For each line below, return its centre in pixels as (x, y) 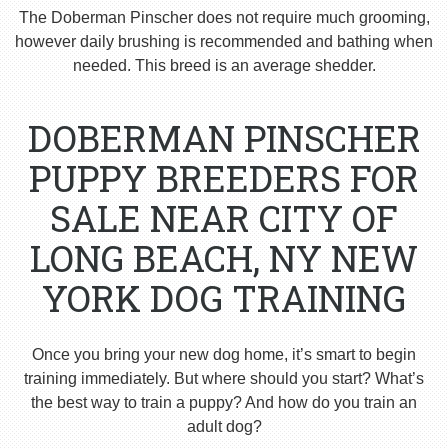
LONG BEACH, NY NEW (224, 258)
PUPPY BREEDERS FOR (224, 178)
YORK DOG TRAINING (224, 298)
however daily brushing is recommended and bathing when (224, 42)
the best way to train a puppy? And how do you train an (224, 403)
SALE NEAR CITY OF (224, 218)
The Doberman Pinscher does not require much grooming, (224, 18)
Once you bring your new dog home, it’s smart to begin (224, 355)
